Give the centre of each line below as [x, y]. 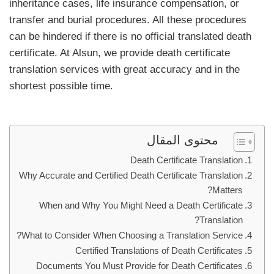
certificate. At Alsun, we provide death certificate [120, 53]
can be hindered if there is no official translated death [130, 36]
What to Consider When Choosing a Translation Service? [132, 235]
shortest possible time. [61, 86]
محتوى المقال [183, 140]
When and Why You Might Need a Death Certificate [141, 205]
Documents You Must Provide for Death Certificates [139, 265]
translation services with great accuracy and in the [124, 69]
